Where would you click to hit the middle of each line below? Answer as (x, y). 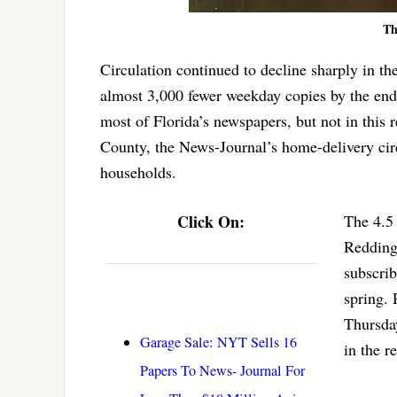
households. (138, 172)
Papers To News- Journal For (222, 371)
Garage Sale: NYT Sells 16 (218, 343)
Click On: (211, 222)
